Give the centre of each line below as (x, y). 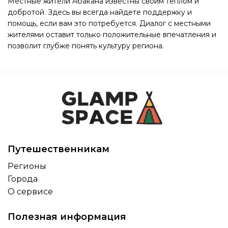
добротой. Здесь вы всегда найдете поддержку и (100, 12)
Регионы (27, 166)
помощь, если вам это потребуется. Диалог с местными (109, 23)
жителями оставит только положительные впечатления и (112, 35)
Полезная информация (67, 217)
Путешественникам (59, 149)
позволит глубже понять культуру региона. (86, 46)
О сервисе (30, 192)
